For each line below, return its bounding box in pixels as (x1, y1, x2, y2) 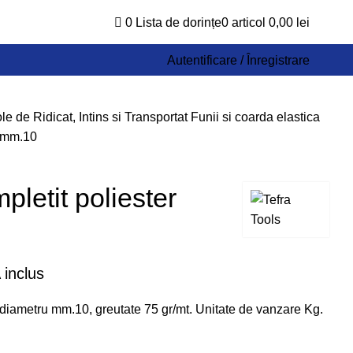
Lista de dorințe (136, 15, 221, 29)
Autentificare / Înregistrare (167, 53, 310, 67)
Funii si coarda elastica (191, 110, 320, 124)
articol (232, 15, 266, 29)
